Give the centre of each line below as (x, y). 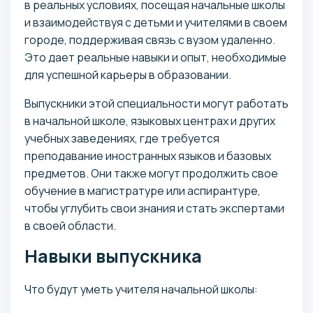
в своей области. (70, 225)
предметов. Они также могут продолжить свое (151, 173)
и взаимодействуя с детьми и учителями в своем (156, 22)
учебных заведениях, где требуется (122, 138)
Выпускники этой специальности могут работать (156, 103)
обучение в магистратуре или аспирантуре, (143, 190)
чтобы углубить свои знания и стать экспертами (154, 208)
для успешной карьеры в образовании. (128, 74)
